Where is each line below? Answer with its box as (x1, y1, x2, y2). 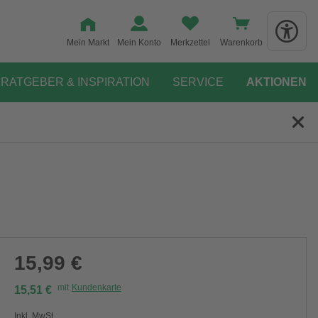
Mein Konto (117, 38, 161, 48)
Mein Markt (67, 38, 109, 48)
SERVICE (172, 76, 224, 88)
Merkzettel (170, 38, 210, 48)
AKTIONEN (246, 76, 307, 88)
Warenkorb (220, 38, 263, 48)
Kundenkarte (71, 283, 121, 292)
